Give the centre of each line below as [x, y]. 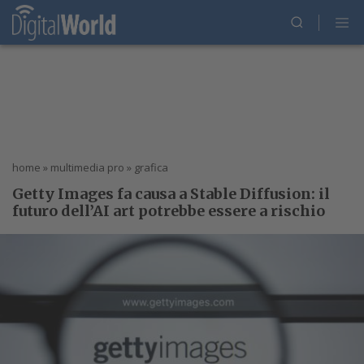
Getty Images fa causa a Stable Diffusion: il [171, 194]
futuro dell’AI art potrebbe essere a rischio [169, 211]
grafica [151, 167]
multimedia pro [87, 167]
